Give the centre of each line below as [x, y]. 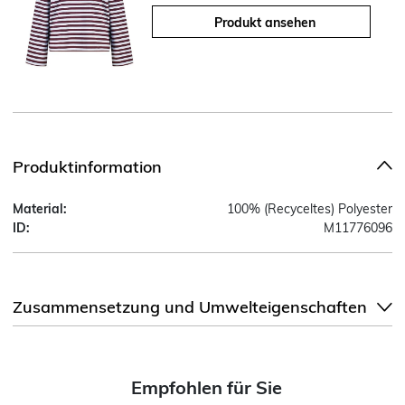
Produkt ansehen [265, 22]
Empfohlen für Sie [206, 387]
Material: [40, 208]
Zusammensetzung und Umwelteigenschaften [190, 306]
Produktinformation [87, 166]
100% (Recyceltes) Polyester [310, 208]
